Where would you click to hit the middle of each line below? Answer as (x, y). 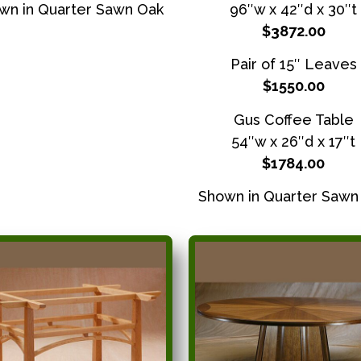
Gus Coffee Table (293, 119)
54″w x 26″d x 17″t (293, 141)
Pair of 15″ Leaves (293, 64)
